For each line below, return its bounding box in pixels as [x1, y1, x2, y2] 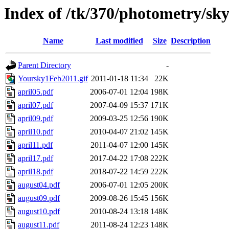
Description [171, 36, 211, 45]
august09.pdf [18, 194, 60, 203]
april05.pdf [18, 87, 53, 97]
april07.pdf [18, 101, 53, 110]
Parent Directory [18, 61, 71, 70]
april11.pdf [18, 141, 53, 150]
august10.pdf [18, 207, 60, 216]
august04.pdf [18, 180, 60, 190]
